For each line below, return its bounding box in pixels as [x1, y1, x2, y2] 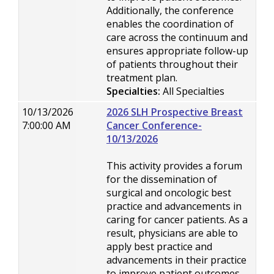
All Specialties [160, 84, 224, 98]
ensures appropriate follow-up [106, 44, 248, 57]
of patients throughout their [106, 57, 238, 71]
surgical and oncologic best [106, 186, 231, 199]
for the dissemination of [106, 172, 217, 186]
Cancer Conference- [106, 119, 202, 132]
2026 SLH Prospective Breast [106, 105, 243, 119]
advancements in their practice [106, 253, 246, 267]
